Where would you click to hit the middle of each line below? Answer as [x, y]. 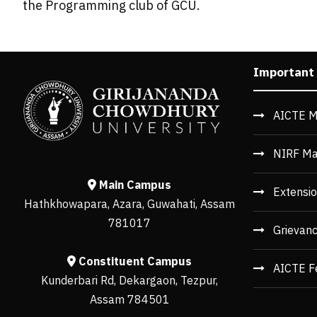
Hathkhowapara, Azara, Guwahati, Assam [129, 203]
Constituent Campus [134, 261]
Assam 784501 [129, 299]
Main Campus [134, 184]
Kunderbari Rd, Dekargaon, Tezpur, [129, 280]
